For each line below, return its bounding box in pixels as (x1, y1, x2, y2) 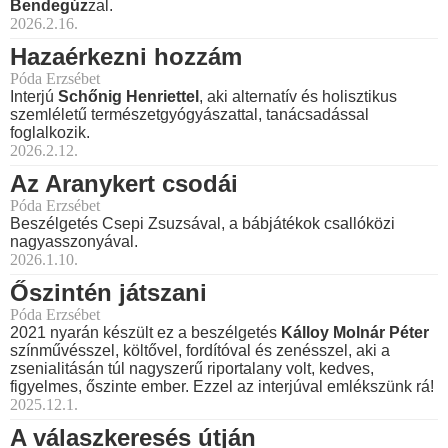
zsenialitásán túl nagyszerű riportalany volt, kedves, (10, 360, 374, 378)
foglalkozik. (10, 124, 90, 142)
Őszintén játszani (10, 279, 207, 307)
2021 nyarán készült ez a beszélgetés (10, 324, 281, 342)
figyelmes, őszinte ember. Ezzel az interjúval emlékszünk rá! (10, 378, 434, 396)
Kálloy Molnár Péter (281, 324, 429, 342)
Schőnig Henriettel (58, 88, 199, 106)
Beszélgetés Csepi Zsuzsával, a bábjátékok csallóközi (10, 215, 395, 233)
